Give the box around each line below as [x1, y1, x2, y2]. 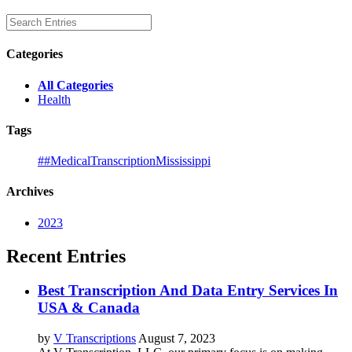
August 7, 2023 [138, 332, 215, 346]
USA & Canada [38, 299, 140, 317]
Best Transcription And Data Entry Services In [38, 282, 338, 299]
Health [38, 92, 71, 106]
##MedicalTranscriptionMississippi [38, 154, 211, 168]
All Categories [38, 78, 113, 92]
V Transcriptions [53, 332, 136, 346]
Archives [6, 185, 53, 199]
